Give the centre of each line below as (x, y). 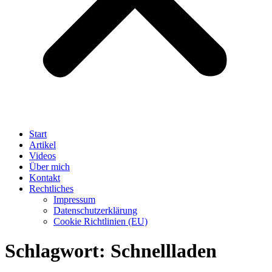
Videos (42, 156)
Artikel (42, 145)
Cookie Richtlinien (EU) (100, 221)
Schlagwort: (58, 251)
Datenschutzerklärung (95, 210)
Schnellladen (164, 251)
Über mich (49, 167)
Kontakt (45, 178)
